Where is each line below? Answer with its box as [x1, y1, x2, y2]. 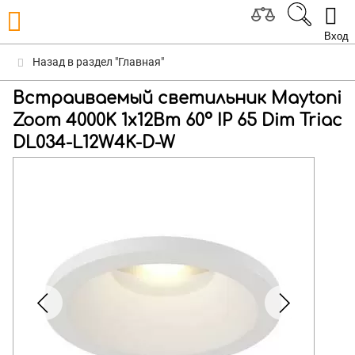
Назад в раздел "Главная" [30, 55, 164, 68]
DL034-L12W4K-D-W [13, 133, 175, 152]
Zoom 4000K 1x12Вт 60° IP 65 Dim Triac [13, 111, 342, 130]
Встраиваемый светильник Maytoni [13, 89, 342, 108]
